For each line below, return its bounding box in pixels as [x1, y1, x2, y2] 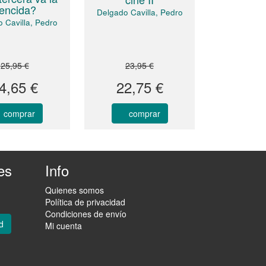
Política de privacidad [45, 195, 125, 208]
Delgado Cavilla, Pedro [96, 7, 183, 18]
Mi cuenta [45, 219, 82, 232]
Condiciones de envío [45, 207, 126, 220]
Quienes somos [45, 183, 104, 196]
